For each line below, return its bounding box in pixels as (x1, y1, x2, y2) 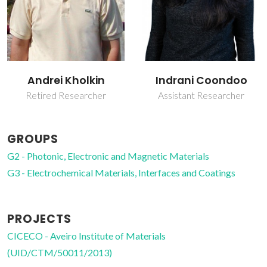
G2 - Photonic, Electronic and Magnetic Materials (7, 150, 209, 162)
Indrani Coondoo (155, 73, 247, 88)
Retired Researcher (26, 89, 106, 101)
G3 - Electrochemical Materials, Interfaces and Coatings (7, 167, 235, 179)
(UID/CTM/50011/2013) (7, 247, 112, 259)
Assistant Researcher (158, 89, 244, 101)
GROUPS (7, 131, 58, 148)
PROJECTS (7, 211, 72, 228)
